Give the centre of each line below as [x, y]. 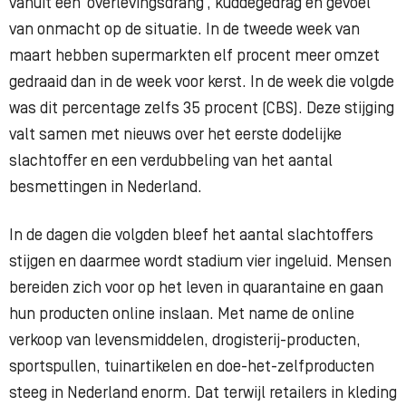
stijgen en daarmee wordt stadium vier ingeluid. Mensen [200, 262]
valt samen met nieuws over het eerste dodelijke [175, 135]
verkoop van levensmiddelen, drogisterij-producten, [185, 341]
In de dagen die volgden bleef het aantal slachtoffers [191, 236]
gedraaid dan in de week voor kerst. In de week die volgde [202, 82]
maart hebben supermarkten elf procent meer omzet [194, 56]
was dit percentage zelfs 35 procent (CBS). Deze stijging [202, 109]
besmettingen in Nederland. [107, 188]
